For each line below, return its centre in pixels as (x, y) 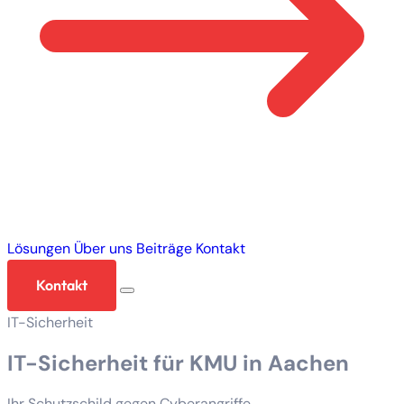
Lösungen (39, 249)
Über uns (103, 249)
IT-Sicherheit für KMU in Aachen (178, 363)
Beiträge (164, 249)
